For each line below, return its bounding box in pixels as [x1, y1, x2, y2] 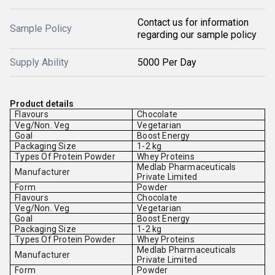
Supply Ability [10, 56, 69, 68]
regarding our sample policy [137, 29, 257, 41]
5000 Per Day [137, 56, 196, 68]
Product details [10, 99, 74, 109]
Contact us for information [137, 17, 249, 28]
